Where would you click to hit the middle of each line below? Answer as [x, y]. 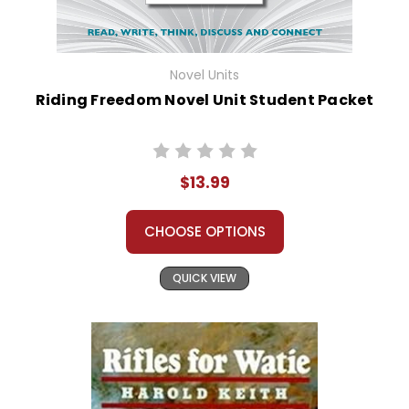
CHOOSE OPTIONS [204, 232]
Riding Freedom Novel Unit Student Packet [204, 100]
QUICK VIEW [204, 278]
